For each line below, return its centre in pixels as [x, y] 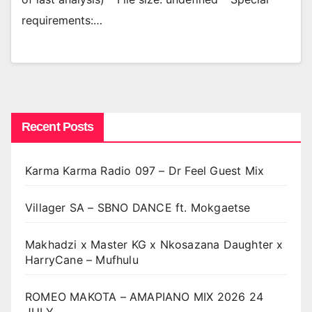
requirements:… [62, 21]
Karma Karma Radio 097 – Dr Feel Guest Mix [145, 170]
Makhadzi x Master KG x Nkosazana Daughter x [154, 244]
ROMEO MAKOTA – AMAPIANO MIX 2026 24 [145, 296]
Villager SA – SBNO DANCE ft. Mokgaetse [138, 207]
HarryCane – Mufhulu [82, 259]
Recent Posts [58, 126]
